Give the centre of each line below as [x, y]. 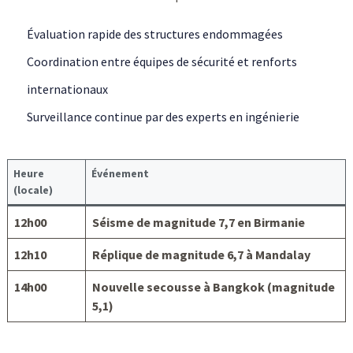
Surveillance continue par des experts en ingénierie [163, 117]
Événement [120, 173]
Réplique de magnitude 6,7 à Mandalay [201, 254]
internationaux [67, 89]
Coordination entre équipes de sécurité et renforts [162, 62]
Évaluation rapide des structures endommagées [154, 34]
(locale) [33, 190]
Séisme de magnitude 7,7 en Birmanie [198, 222]
